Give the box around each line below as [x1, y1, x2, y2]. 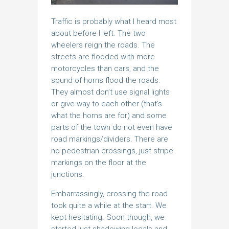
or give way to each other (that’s [51, 99, 162, 109]
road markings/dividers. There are [51, 134, 168, 144]
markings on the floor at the [51, 158, 146, 168]
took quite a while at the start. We [51, 201, 167, 211]
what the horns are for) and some [51, 111, 167, 121]
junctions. [51, 170, 84, 179]
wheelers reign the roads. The [51, 40, 155, 50]
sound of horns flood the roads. [51, 76, 161, 85]
